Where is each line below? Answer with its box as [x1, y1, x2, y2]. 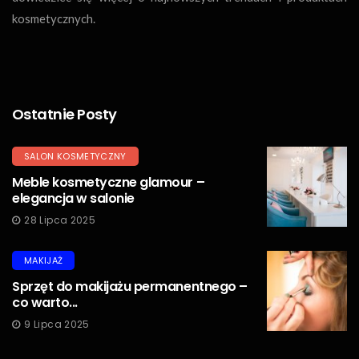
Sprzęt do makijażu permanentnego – [12, 276, 248, 296]
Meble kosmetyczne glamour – [12, 172, 205, 192]
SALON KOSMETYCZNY [24, 149, 127, 163]
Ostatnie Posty [12, 103, 117, 124]
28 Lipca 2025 [24, 212, 96, 227]
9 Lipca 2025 [24, 317, 90, 331]
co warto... [12, 292, 78, 312]
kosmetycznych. [12, 10, 95, 26]
